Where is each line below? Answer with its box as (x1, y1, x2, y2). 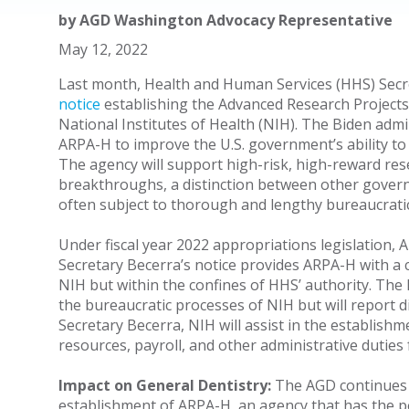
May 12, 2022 (58, 39, 148, 59)
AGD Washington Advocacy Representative (79, 10, 393, 30)
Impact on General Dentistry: (58, 375, 271, 395)
